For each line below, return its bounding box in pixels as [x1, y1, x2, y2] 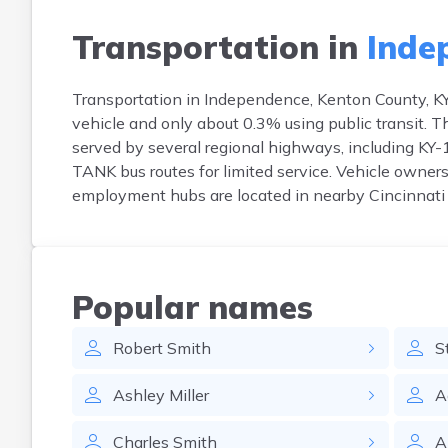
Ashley [113, 385, 165, 405]
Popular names [72, 287, 313, 327]
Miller [169, 385, 209, 405]
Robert [113, 338, 163, 358]
